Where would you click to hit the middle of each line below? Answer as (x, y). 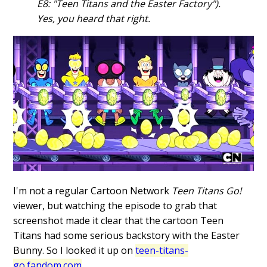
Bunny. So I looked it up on (74, 250)
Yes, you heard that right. (94, 18)
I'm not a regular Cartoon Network (93, 190)
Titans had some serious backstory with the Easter (127, 235)
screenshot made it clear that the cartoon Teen (119, 220)
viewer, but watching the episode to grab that (115, 205)
